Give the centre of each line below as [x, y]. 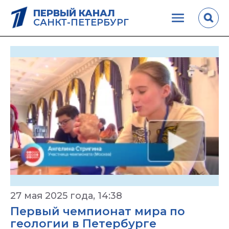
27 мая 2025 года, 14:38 [66, 196]
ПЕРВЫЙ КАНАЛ [74, 13]
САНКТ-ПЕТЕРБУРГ [81, 22]
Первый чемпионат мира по [98, 211]
